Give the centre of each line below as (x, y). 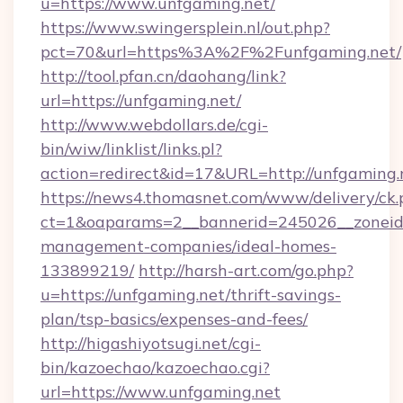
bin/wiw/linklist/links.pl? (131, 149)
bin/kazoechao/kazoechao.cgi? (155, 367)
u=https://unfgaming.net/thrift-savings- (191, 295)
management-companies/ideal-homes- (188, 246)
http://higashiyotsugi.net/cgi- (151, 343)
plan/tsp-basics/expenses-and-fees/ (174, 319)
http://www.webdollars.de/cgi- (154, 125)
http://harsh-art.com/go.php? (246, 270)
